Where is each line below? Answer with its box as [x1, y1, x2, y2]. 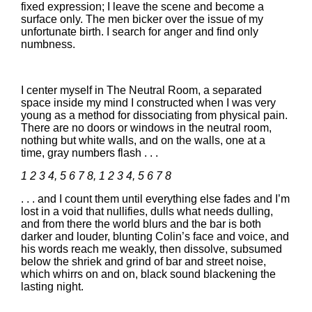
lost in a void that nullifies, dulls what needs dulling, [21, 205, 273, 217]
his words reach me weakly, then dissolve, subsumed [21, 243, 282, 255]
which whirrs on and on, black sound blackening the [21, 268, 276, 280]
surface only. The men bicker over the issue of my [21, 13, 263, 25]
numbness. [21, 38, 75, 50]
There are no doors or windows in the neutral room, [21, 122, 272, 134]
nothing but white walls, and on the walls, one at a [21, 134, 265, 146]
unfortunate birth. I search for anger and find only [21, 26, 258, 38]
